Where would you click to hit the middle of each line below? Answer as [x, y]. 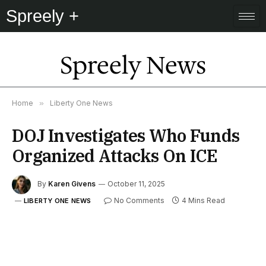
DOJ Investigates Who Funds [126, 135]
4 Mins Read [203, 200]
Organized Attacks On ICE [115, 156]
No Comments [139, 200]
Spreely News [133, 65]
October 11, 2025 [136, 184]
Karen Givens [72, 184]
